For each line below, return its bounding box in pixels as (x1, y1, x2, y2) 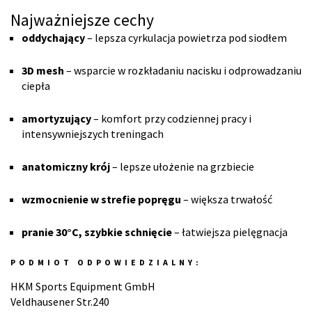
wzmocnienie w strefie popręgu (22, 192, 181, 206)
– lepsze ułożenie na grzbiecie (110, 159, 254, 173)
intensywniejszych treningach (22, 127, 164, 141)
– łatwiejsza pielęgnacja (172, 225, 288, 239)
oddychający (22, 31, 85, 45)
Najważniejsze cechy (10, 10, 154, 30)
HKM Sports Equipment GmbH (10, 279, 155, 293)
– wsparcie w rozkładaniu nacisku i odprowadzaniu (64, 63, 302, 77)
